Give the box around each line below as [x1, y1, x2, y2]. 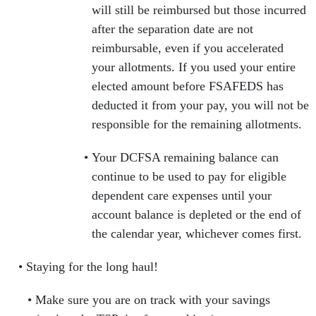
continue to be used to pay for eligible [92, 169, 286, 184]
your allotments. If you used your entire [92, 60, 296, 75]
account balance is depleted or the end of [92, 207, 301, 222]
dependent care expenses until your [92, 188, 272, 203]
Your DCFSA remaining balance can [92, 150, 279, 165]
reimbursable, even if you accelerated [92, 41, 284, 56]
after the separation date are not [92, 22, 253, 37]
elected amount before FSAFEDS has [92, 79, 284, 94]
